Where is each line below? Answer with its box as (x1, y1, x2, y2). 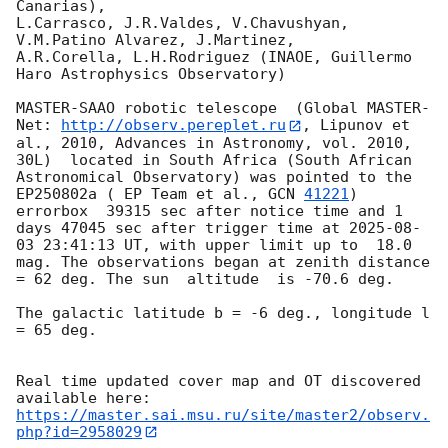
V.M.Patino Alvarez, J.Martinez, (16, 31, 295, 50)
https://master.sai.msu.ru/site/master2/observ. (16, 405, 430, 424)
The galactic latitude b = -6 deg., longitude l (16, 303, 430, 322)
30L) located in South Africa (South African (16, 150, 412, 169)
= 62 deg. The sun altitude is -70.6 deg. (16, 269, 403, 288)
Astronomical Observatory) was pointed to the (16, 167, 412, 186)
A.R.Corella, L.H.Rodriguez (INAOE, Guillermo (16, 48, 412, 67)
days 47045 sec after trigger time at (16, 218, 349, 237)
